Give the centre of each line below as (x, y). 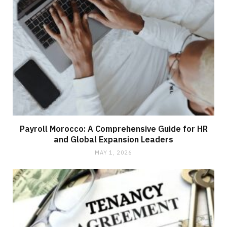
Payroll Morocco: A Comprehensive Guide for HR (113, 128)
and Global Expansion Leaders (113, 139)
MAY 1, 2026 (113, 152)
